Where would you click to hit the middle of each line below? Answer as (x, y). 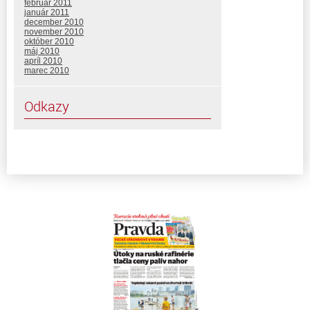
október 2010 (49, 42)
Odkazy (47, 107)
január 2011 (47, 13)
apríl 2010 (43, 61)
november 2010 (54, 32)
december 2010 (54, 22)
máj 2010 (42, 52)
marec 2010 (47, 71)
